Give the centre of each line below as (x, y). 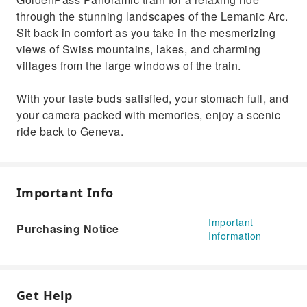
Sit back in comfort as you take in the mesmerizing (146, 33)
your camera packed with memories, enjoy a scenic (148, 115)
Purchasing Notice (68, 229)
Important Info (65, 193)
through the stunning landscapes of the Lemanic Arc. (152, 16)
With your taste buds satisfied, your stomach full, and (152, 98)
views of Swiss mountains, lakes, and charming (139, 49)
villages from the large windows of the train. (129, 65)
